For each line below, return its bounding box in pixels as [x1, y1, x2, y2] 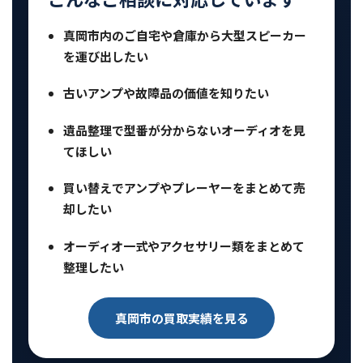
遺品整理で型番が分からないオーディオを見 [63, 121, 306, 139]
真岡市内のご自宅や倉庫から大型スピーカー [63, 26, 307, 44]
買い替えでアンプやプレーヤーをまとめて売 [63, 179, 306, 197]
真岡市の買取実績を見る [114, 309, 249, 327]
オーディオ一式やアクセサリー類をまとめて [63, 237, 305, 254]
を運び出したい [63, 47, 149, 65]
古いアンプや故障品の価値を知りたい [63, 84, 270, 102]
